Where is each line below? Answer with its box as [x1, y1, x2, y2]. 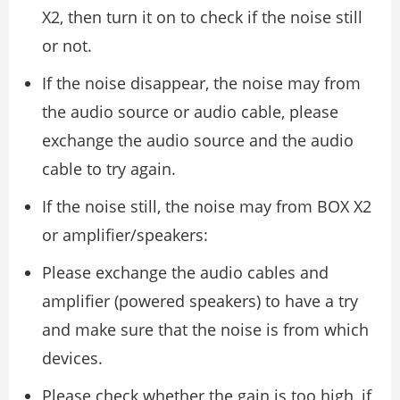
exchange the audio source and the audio [42, 129, 354, 151]
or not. [42, 34, 92, 56]
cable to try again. [42, 157, 176, 179]
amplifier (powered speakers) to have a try [42, 289, 358, 312]
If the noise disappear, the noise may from [42, 71, 361, 94]
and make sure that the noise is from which [42, 318, 369, 340]
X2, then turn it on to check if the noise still [42, 5, 362, 28]
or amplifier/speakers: [42, 223, 208, 246]
